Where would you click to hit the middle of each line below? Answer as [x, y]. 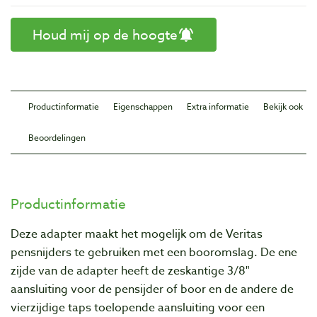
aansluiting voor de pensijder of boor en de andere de [152, 289]
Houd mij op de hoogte [105, 35]
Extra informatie [218, 106]
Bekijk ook [283, 106]
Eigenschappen [143, 106]
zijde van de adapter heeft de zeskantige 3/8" [130, 271]
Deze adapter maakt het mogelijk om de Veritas [137, 234]
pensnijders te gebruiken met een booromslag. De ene [154, 253]
